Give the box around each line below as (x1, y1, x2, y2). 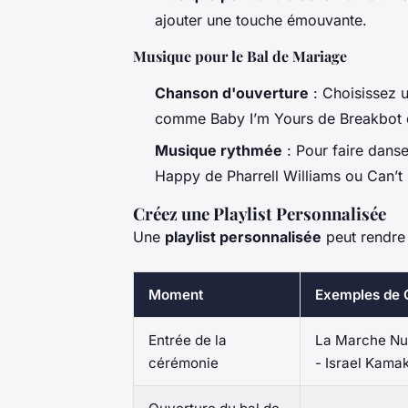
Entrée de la (148, 331, 227, 349)
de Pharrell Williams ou (200, 166, 367, 185)
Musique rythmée (155, 140, 282, 159)
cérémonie (148, 353, 219, 372)
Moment (148, 285, 203, 303)
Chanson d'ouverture (155, 84, 309, 103)
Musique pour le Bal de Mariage (133, 46, 347, 66)
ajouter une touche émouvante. (155, 11, 367, 30)
